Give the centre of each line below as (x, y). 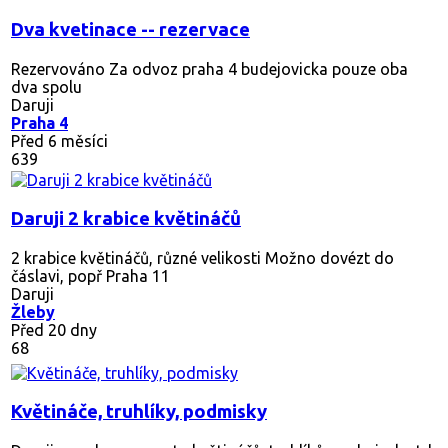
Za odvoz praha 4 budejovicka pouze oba (256, 68)
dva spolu (46, 86)
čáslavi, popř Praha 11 (90, 275)
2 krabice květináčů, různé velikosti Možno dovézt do (202, 257)
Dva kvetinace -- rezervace (130, 29)
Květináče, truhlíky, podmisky (139, 411)
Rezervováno (58, 68)
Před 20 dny (54, 329)
